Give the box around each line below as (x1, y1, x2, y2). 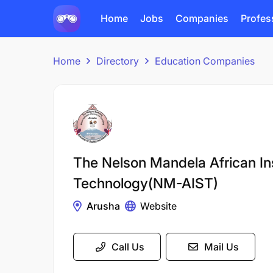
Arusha (87, 200, 120, 212)
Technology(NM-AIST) (73, 175, 218, 192)
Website (140, 200, 177, 212)
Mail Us (204, 241, 239, 253)
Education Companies (155, 55, 255, 67)
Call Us (112, 241, 144, 253)
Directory (96, 55, 139, 67)
